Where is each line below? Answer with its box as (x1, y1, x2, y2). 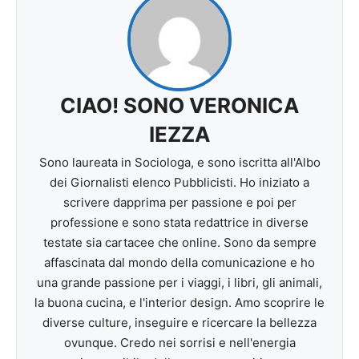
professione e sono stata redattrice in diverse (50, 215, 309, 231)
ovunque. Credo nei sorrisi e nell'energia (63, 335, 296, 351)
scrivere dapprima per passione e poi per (63, 195, 296, 211)
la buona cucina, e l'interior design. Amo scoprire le (34, 295, 325, 311)
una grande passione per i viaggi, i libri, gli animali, (37, 275, 322, 291)
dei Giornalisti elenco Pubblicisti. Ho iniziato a (50, 175, 309, 191)
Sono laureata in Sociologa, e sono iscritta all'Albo (38, 155, 321, 171)
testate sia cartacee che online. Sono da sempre (42, 235, 317, 251)
